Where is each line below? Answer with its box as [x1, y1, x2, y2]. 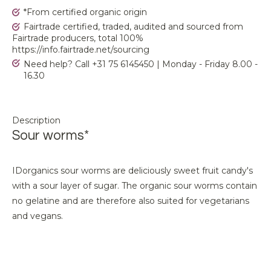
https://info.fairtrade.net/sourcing [12, 44, 149, 55]
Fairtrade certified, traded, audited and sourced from [24, 21, 243, 32]
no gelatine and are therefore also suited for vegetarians [12, 195, 249, 206]
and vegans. [12, 211, 63, 221]
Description [12, 115, 60, 126]
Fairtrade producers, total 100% [12, 33, 143, 44]
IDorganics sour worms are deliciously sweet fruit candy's [12, 165, 253, 176]
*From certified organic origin [24, 7, 147, 18]
